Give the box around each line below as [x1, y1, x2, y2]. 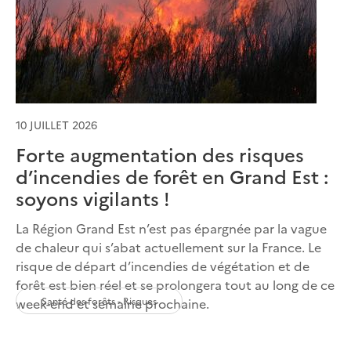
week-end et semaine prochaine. [16, 294, 209, 312]
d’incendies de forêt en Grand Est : [16, 162, 328, 189]
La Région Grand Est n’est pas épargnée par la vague [16, 219, 327, 237]
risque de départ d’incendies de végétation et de [16, 256, 309, 274]
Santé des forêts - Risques [42, 293, 157, 307]
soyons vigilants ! [16, 184, 170, 211]
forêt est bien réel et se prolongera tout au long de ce [16, 275, 335, 293]
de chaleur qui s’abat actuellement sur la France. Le [16, 237, 321, 255]
